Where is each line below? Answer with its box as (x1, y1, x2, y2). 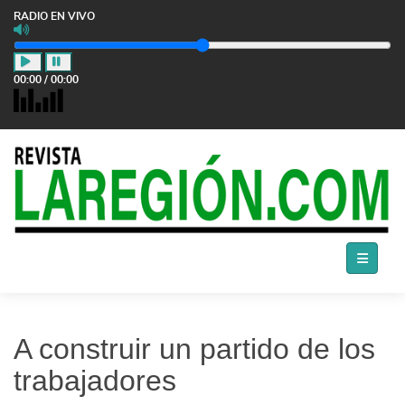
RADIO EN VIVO (14, 11, 95, 22)
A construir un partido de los (14, 332, 375, 365)
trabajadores (14, 363, 176, 397)
